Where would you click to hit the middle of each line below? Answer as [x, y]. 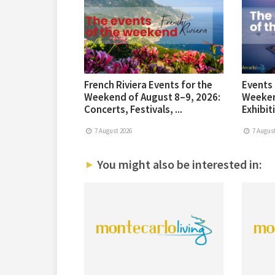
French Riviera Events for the [148, 85]
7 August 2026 [113, 131]
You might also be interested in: [178, 165]
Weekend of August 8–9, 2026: [152, 97]
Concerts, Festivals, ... [133, 110]
